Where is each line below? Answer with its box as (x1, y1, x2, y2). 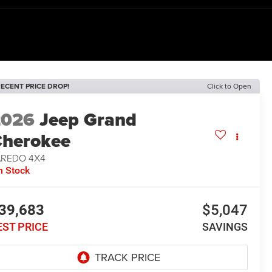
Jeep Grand (39, 106, 137, 134)
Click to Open (207, 81, 251, 91)
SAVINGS (202, 220, 248, 234)
